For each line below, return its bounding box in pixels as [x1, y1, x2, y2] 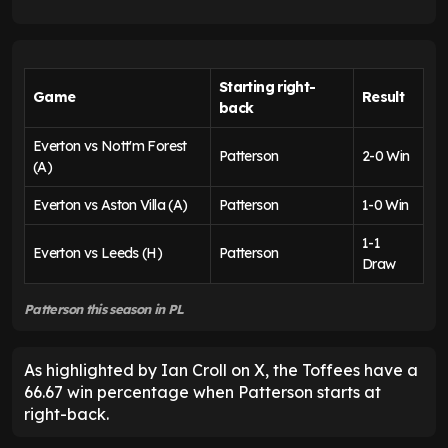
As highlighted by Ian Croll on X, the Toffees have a [24, 360, 418, 381]
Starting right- [219, 78, 316, 97]
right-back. [24, 404, 109, 425]
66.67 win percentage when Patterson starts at [24, 382, 381, 403]
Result [362, 88, 405, 107]
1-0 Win [362, 196, 409, 215]
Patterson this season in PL [24, 301, 184, 318]
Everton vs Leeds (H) [33, 244, 163, 263]
